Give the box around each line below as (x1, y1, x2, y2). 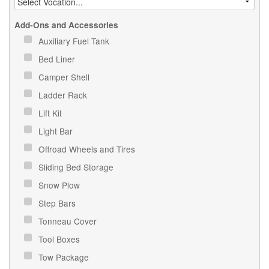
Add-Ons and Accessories (14, 19, 119, 31)
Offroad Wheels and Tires (38, 142, 138, 155)
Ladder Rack (38, 88, 90, 101)
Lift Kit (38, 106, 65, 119)
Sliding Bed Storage (38, 160, 116, 173)
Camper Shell (38, 70, 92, 83)
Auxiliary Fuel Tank (38, 34, 112, 47)
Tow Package (38, 250, 92, 263)
